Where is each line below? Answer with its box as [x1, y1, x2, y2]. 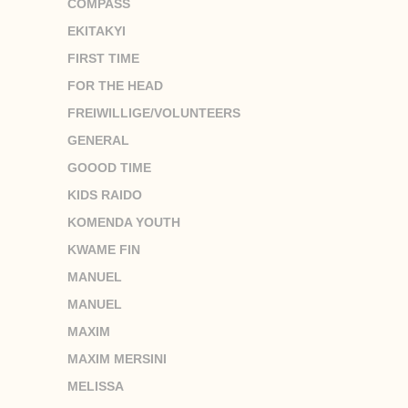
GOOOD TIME [67, 159, 151, 175]
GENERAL [67, 132, 129, 148]
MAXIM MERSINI [67, 351, 167, 366]
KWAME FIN [67, 241, 140, 257]
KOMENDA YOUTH [67, 214, 180, 229]
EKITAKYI [67, 23, 126, 38]
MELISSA [67, 378, 124, 393]
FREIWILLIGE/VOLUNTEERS [67, 105, 240, 120]
